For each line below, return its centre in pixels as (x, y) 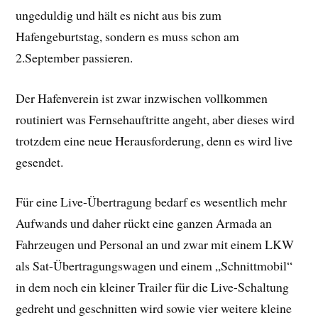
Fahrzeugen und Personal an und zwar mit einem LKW (155, 245)
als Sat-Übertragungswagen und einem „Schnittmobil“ (154, 266)
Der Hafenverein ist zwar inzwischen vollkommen (142, 98)
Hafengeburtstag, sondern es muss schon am (128, 36)
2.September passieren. (75, 57)
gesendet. (40, 161)
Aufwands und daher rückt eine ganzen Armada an (144, 223)
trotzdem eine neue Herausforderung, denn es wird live (154, 140)
